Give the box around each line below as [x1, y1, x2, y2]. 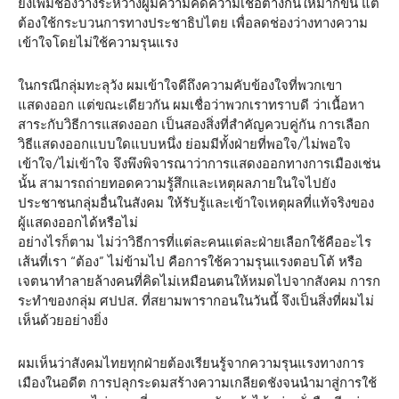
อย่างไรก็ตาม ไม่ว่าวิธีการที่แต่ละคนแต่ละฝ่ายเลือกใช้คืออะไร [18, 233, 371, 251]
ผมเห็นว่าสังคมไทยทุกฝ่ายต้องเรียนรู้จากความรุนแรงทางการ [18, 354, 364, 372]
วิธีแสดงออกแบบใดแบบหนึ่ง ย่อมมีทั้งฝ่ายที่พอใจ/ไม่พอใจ [18, 135, 351, 153]
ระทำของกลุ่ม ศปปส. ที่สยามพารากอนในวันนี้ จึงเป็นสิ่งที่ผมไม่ [18, 292, 374, 310]
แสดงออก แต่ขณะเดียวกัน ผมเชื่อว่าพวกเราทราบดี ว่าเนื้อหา [18, 96, 364, 114]
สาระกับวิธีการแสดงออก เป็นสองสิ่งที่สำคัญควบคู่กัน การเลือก [18, 116, 370, 134]
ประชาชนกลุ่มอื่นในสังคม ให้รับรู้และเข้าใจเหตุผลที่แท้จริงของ [18, 194, 374, 212]
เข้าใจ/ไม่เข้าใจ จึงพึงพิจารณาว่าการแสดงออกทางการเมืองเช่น [18, 155, 380, 173]
